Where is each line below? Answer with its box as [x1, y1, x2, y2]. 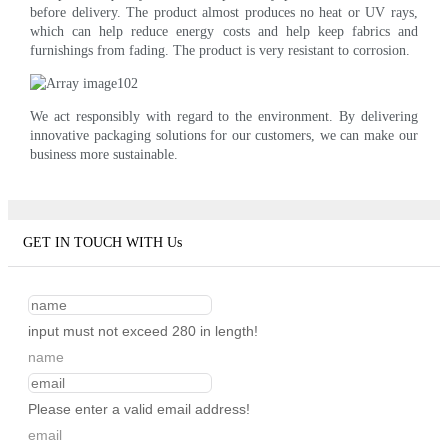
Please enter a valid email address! [28, 401, 250, 418]
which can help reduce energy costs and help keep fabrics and [30, 23, 418, 39]
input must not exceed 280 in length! [28, 323, 258, 340]
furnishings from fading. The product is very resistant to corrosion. [30, 42, 411, 58]
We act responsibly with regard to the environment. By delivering [30, 108, 418, 124]
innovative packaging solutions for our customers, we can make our [30, 127, 418, 143]
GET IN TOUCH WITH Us [23, 235, 182, 251]
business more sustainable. [30, 146, 179, 162]
